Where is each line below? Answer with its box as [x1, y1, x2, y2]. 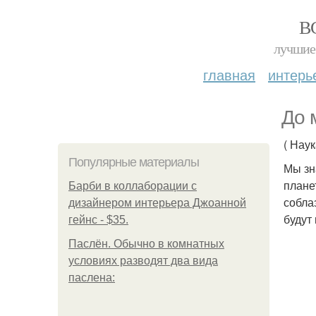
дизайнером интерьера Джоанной [68, 197, 246, 209]
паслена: [68, 272, 115, 284]
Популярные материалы [68, 155, 199, 169]
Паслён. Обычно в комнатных [68, 238, 224, 250]
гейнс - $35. [68, 214, 128, 226]
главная [203, 64, 255, 85]
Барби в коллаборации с [68, 180, 197, 192]
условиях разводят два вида [68, 255, 218, 267]
